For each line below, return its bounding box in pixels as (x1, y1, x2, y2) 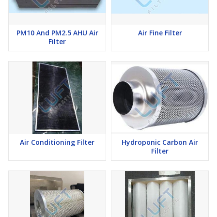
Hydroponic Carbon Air (122, 138, 198, 147)
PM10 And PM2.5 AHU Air (16, 28, 98, 38)
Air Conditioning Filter (20, 138, 94, 147)
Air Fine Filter (138, 28, 182, 38)
